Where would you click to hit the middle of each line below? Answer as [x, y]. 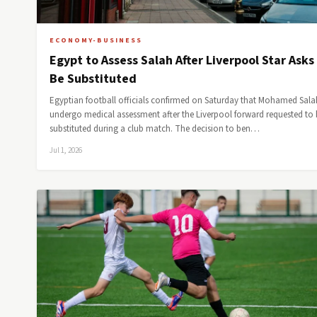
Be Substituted [93, 79]
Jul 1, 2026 [66, 150]
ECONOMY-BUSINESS [96, 40]
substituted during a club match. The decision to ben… [155, 129]
